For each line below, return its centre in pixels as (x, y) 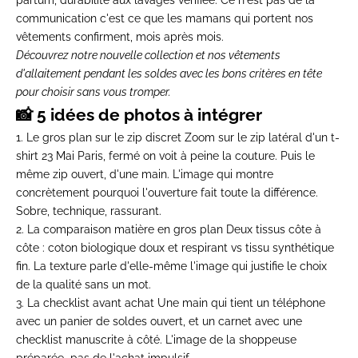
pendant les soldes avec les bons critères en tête (202, 74)
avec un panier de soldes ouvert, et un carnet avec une (159, 322)
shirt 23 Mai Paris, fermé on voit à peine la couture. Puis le (165, 156)
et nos (211, 56)
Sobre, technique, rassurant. (89, 211)
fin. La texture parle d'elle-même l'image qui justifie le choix (171, 267)
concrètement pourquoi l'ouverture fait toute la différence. (167, 193)
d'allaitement (49, 74)
